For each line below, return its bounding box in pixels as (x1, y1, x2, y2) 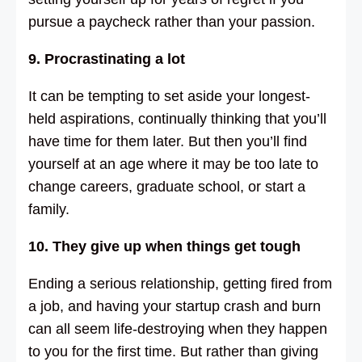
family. (28, 200, 69, 217)
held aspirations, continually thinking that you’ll (28, 110, 326, 127)
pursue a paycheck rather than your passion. (28, 13, 315, 30)
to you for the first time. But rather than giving (28, 343, 318, 360)
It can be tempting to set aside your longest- (28, 87, 310, 104)
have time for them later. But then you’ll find (28, 133, 307, 149)
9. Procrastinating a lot (28, 50, 185, 67)
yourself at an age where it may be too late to (28, 155, 318, 172)
